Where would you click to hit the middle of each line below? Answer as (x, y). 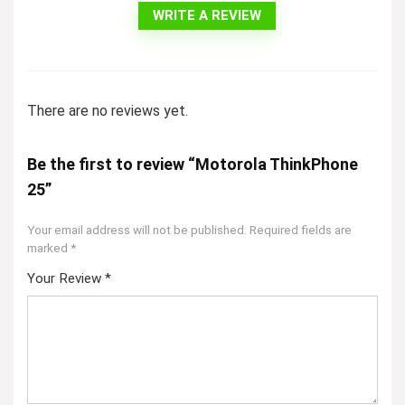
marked (49, 248)
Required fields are (301, 230)
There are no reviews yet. (108, 111)
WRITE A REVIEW (207, 15)
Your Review (66, 278)
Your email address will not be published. (137, 230)
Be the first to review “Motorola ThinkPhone (193, 164)
